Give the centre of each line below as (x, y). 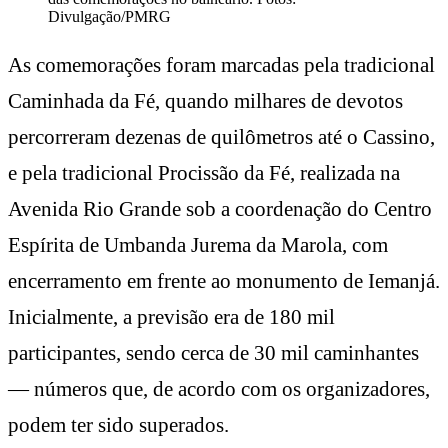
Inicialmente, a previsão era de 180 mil (171, 316)
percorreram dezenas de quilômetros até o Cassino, (221, 136)
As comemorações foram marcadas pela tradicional (221, 64)
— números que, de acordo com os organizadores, (219, 388)
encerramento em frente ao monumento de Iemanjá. (224, 280)
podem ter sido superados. (118, 424)
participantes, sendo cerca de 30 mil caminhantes (213, 352)
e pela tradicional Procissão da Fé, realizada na (204, 172)
